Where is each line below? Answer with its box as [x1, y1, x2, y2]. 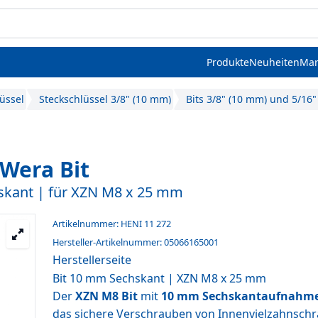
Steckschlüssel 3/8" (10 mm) [39, 92, 172, 106]
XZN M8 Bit [75, 288, 138, 304]
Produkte [207, 55, 249, 69]
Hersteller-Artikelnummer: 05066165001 [53, 236, 219, 248]
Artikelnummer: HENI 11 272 [53, 217, 171, 230]
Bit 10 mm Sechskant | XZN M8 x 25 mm [53, 270, 266, 286]
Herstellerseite [53, 252, 131, 268]
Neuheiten [249, 55, 300, 69]
